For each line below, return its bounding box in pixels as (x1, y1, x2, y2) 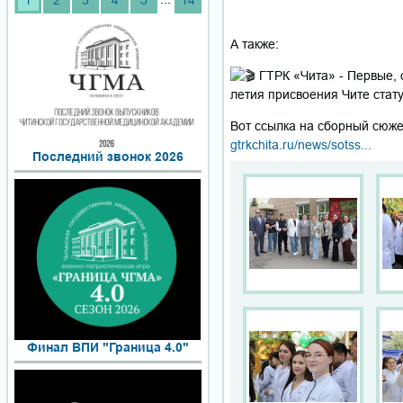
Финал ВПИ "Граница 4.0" (27, 340, 189, 355)
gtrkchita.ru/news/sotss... (230, 137, 372, 152)
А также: (230, 36, 282, 51)
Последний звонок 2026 (32, 149, 184, 165)
